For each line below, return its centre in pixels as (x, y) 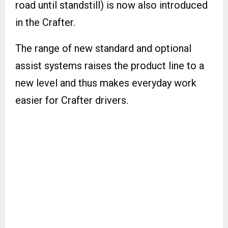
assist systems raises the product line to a (110, 65)
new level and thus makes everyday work (106, 83)
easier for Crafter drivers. (72, 100)
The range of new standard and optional (103, 48)
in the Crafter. (45, 22)
